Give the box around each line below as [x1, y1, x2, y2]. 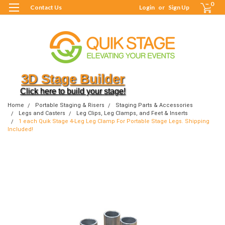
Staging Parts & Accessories [116, 101, 193, 108]
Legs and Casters [19, 109, 65, 117]
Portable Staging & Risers [35, 101, 104, 108]
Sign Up [168, 4, 190, 11]
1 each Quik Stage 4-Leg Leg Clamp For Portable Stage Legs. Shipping [19, 118, 209, 125]
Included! [8, 126, 33, 133]
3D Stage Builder [21, 71, 125, 86]
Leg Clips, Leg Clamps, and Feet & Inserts [76, 109, 188, 117]
